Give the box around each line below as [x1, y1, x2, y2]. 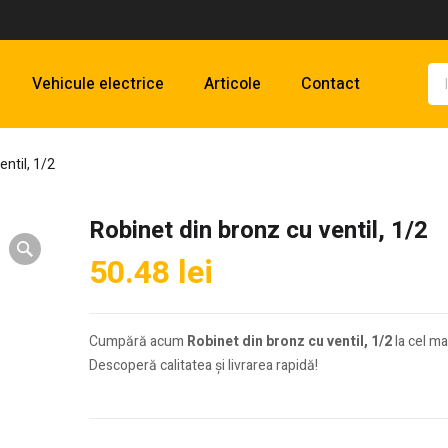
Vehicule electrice [32, 72, 164, 97]
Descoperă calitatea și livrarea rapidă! [89, 355, 318, 377]
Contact [301, 72, 360, 97]
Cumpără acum [89, 331, 187, 353]
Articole [204, 72, 261, 97]
